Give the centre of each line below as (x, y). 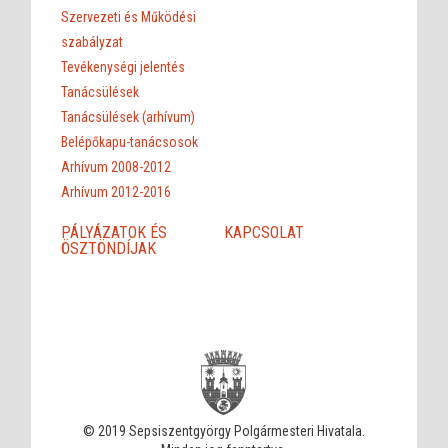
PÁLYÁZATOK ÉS (114, 233)
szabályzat (92, 42)
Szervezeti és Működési (129, 17)
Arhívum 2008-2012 (116, 167)
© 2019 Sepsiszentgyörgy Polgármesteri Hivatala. (223, 431)
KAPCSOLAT (263, 233)
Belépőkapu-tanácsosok (130, 142)
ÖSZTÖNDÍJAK (109, 249)
